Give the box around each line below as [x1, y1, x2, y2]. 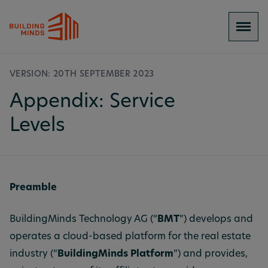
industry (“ [10, 249, 57, 259]
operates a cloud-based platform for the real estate [10, 232, 251, 242]
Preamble [10, 183, 57, 193]
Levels [10, 117, 65, 136]
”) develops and [179, 215, 253, 224]
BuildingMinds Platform [57, 249, 173, 259]
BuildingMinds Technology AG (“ [10, 215, 157, 224]
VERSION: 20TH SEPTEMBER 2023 [10, 70, 154, 79]
